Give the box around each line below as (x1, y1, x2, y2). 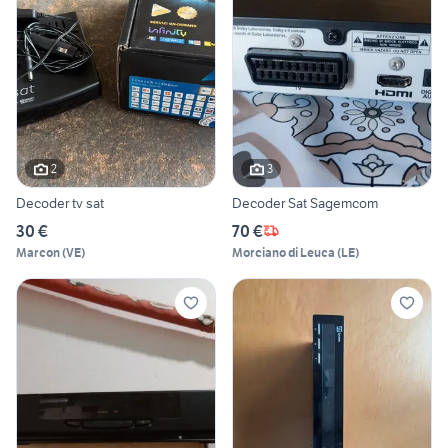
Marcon (16, 244, 60, 260)
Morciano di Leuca (232, 244, 335, 260)
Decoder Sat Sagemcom (232, 193, 378, 212)
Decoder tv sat (16, 193, 104, 212)
